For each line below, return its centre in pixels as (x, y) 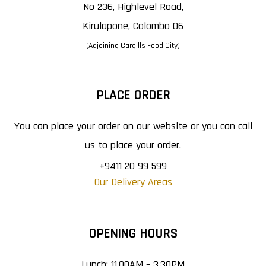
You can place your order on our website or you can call (133, 126)
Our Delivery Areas (133, 182)
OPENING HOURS (133, 234)
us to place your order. (133, 145)
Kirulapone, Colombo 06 (133, 26)
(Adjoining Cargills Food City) (133, 45)
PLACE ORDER (133, 95)
